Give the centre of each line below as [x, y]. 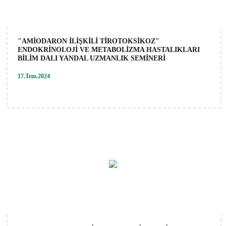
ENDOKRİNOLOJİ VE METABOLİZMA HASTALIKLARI [109, 49]
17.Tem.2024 [34, 76]
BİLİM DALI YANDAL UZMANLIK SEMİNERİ [92, 58]
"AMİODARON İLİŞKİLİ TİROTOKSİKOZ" [89, 41]
